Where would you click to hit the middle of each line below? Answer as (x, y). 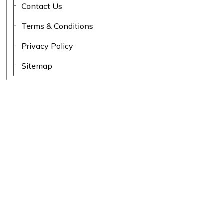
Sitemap (37, 66)
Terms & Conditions (57, 26)
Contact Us (42, 6)
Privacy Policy (48, 46)
